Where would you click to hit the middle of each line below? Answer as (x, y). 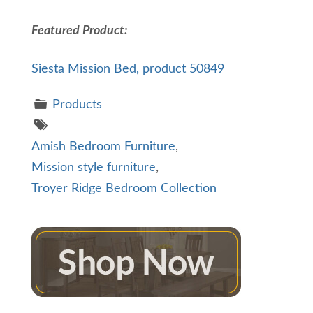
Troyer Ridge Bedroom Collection (124, 189)
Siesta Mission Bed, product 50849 (128, 70)
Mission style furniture (94, 168)
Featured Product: (80, 31)
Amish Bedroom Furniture (103, 147)
